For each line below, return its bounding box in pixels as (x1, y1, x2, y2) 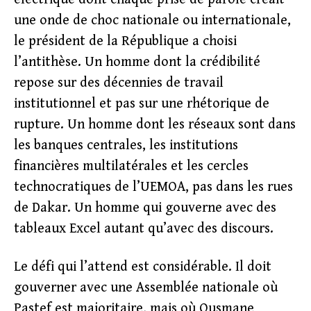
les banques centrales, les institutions (14, 137, 238, 153)
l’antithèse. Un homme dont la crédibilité (14, 54, 260, 70)
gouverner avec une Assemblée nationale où (14, 280, 278, 296)
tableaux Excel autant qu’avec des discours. (14, 221, 274, 237)
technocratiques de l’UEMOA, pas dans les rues (14, 179, 293, 195)
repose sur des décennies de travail (14, 75, 224, 91)
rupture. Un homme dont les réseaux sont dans (14, 117, 296, 133)
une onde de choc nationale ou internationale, (14, 12, 291, 28)
